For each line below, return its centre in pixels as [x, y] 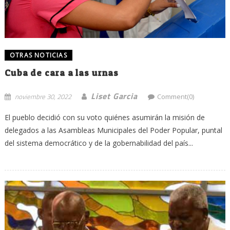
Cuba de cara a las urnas [61, 72]
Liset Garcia [114, 96]
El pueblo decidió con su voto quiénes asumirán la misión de [104, 117]
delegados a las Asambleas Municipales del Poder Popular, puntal [113, 130]
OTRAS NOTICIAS [38, 55]
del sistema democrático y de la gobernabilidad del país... [99, 143]
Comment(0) [175, 96]
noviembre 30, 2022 [43, 96]
